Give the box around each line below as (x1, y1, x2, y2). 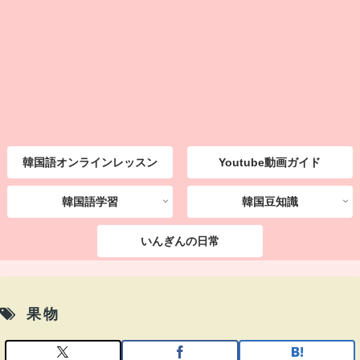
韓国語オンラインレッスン (22, 156, 157, 170)
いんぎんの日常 (140, 234, 219, 247)
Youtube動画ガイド (219, 156, 321, 170)
